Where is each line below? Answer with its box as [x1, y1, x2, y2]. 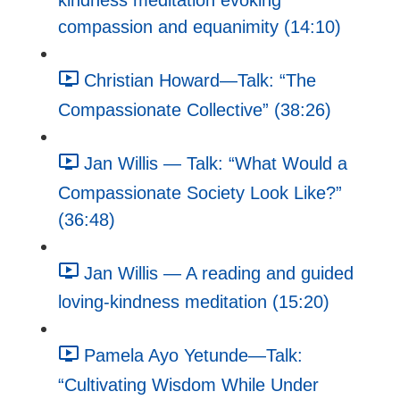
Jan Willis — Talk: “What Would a [84, 153, 347, 173]
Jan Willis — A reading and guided [84, 262, 354, 283]
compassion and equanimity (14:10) [58, 17, 341, 37]
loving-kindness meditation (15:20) [58, 292, 329, 312]
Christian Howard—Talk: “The [84, 71, 316, 91]
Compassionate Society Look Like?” [58, 182, 342, 203]
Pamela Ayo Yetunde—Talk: [84, 346, 303, 366]
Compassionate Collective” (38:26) [58, 99, 331, 120]
